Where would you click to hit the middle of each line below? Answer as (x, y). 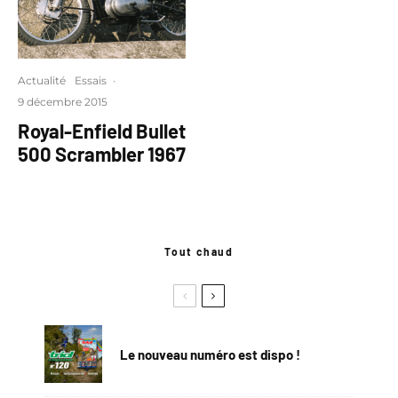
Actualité (42, 80)
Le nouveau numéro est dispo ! (210, 354)
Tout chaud (199, 251)
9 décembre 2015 (63, 102)
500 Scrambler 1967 (102, 154)
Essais (91, 80)
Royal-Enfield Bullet (102, 131)
